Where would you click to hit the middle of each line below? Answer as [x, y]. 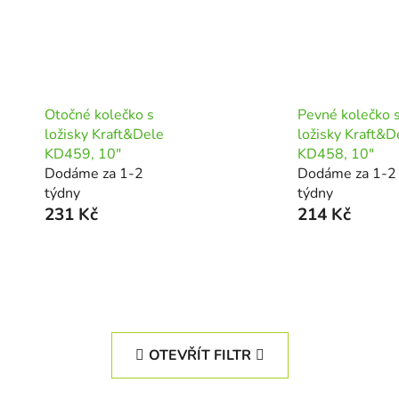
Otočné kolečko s [99, 114]
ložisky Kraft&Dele [104, 134]
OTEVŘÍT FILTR [199, 355]
